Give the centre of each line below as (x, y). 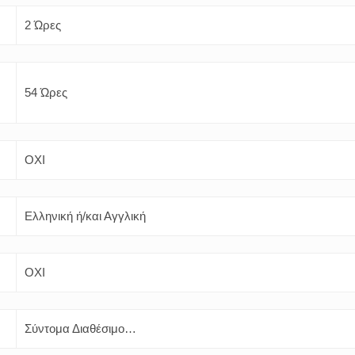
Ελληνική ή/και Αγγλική (85, 216)
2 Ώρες (43, 25)
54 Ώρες (46, 92)
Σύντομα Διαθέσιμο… (80, 328)
